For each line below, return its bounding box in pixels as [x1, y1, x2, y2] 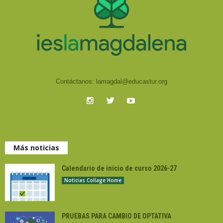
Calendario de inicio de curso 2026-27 [62, 164, 177, 172]
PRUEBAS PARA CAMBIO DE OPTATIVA [62, 212, 171, 220]
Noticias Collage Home [64, 177, 121, 184]
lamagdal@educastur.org [96, 78, 167, 85]
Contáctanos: [56, 78, 96, 85]
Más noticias [13, 143, 59, 152]
